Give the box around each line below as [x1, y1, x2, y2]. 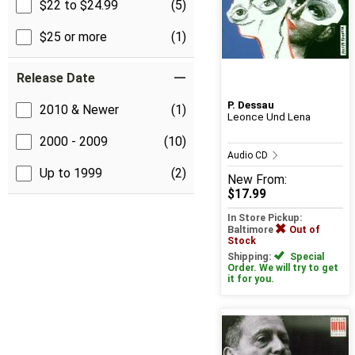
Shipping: [227, 251, 274, 263]
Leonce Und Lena [227, 111, 311, 124]
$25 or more [40, 29, 107, 45]
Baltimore [227, 224, 276, 236]
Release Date [17, 71, 95, 86]
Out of [288, 224, 320, 236]
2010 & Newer [40, 102, 119, 118]
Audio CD [227, 150, 270, 162]
